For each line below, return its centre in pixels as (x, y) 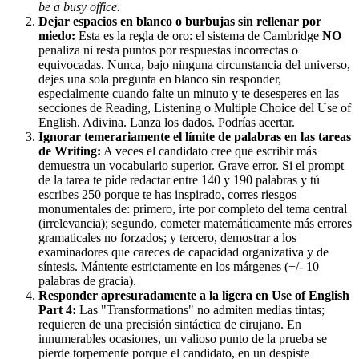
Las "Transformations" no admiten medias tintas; (200, 310)
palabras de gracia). (87, 281)
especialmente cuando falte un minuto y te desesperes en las (189, 94)
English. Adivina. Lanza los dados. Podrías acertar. (167, 123)
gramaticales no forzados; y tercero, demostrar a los (167, 238)
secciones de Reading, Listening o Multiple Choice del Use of (195, 108)
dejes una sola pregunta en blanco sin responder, (160, 79)
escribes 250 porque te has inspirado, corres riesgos (167, 195)
